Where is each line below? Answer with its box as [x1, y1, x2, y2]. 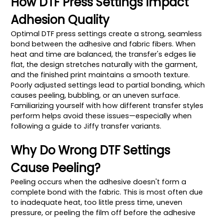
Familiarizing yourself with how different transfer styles [11, 100, 204, 110]
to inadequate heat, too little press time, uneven [11, 197, 183, 207]
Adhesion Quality [11, 11, 110, 28]
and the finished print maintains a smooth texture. [11, 69, 190, 80]
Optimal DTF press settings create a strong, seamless [11, 28, 202, 39]
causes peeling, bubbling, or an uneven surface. [11, 90, 180, 100]
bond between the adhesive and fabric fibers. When [11, 39, 196, 49]
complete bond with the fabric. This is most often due [11, 187, 203, 197]
